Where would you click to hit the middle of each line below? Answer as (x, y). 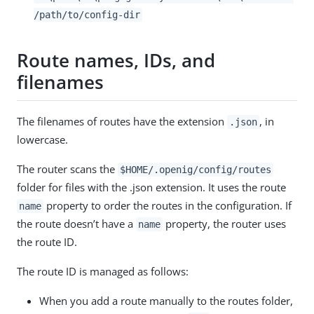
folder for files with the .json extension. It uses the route (151, 187)
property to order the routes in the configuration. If (168, 205)
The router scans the (67, 169)
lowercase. (42, 139)
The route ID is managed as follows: (103, 271)
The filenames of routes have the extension (122, 121)
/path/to (56, 14)
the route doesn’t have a (76, 223)
